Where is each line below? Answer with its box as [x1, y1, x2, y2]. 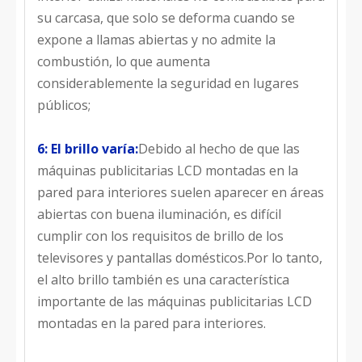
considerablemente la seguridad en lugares [37, 74, 299, 92]
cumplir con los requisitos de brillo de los [37, 227, 284, 245]
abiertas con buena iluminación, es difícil [37, 205, 281, 223]
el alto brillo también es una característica [37, 271, 289, 288]
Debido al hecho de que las [138, 140, 300, 158]
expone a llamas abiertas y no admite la [37, 31, 276, 48]
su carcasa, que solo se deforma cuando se [37, 9, 295, 27]
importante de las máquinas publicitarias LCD [37, 293, 312, 310]
